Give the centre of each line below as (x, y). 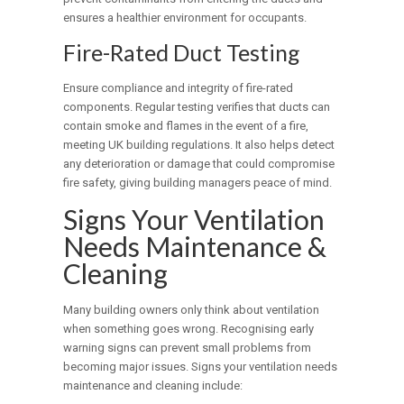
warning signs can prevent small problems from (188, 348)
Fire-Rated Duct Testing (182, 53)
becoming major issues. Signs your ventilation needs (201, 367)
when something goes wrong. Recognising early (189, 329)
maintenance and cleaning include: (153, 386)
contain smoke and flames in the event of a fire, (186, 126)
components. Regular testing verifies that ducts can (197, 107)
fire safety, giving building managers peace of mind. (198, 183)
